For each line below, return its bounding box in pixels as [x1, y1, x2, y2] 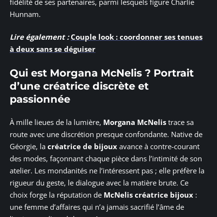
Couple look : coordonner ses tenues [71, 32, 202, 42]
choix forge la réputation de [10, 190, 104, 200]
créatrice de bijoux [47, 141, 117, 152]
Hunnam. [10, 9, 41, 19]
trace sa [166, 117, 194, 127]
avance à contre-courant [117, 141, 200, 152]
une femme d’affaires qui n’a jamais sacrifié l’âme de [10, 202, 184, 212]
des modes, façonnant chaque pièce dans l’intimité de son [10, 154, 202, 164]
